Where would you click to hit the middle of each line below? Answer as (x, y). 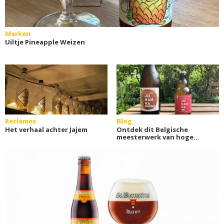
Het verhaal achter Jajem (46, 129)
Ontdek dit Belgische (152, 129)
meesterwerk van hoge (155, 137)
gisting (128, 144)
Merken (18, 33)
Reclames (20, 121)
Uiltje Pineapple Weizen (45, 42)
